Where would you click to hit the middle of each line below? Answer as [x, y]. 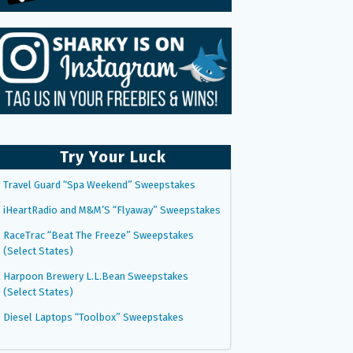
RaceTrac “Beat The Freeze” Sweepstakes [98, 235]
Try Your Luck [113, 156]
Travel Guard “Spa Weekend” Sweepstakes [99, 184]
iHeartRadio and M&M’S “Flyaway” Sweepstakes [112, 210]
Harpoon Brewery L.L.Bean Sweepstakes [96, 276]
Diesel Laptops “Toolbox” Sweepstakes [93, 317]
